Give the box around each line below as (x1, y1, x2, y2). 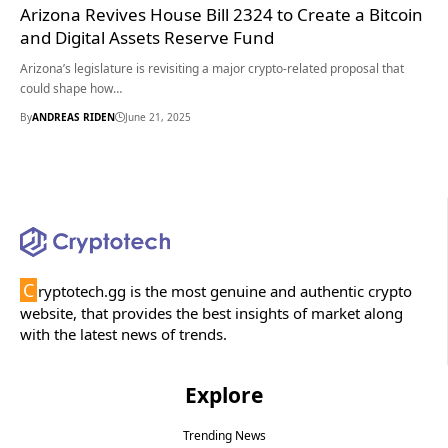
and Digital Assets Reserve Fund (20, 25, 274, 49)
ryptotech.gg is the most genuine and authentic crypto (38, 280, 412, 301)
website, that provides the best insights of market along (20, 302, 403, 323)
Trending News (182, 426, 266, 444)
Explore (185, 380, 263, 409)
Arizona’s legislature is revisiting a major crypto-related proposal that (20, 59, 404, 77)
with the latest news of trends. (20, 323, 227, 344)
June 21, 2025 (125, 109, 191, 124)
